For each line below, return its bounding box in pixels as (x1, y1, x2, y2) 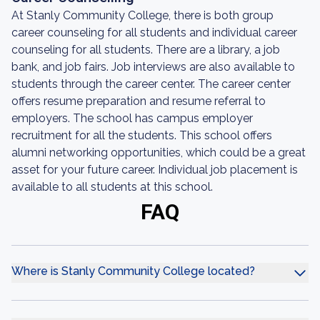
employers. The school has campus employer (11, 111, 253, 125)
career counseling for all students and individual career (11, 26, 297, 39)
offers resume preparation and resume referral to (11, 94, 266, 108)
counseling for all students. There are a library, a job (11, 43, 280, 56)
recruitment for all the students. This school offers (11, 129, 272, 142)
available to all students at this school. (11, 180, 213, 194)
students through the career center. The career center (11, 77, 291, 91)
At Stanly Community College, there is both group (11, 9, 274, 22)
